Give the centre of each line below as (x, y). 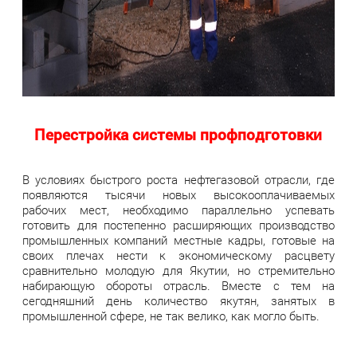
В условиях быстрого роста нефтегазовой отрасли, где (178, 180)
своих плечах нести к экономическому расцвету (178, 256)
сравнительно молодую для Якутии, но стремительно (178, 271)
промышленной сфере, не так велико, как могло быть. (171, 317)
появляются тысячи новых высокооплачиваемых (178, 196)
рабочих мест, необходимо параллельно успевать (178, 211)
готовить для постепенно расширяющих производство (178, 226)
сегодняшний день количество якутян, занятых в (178, 302)
